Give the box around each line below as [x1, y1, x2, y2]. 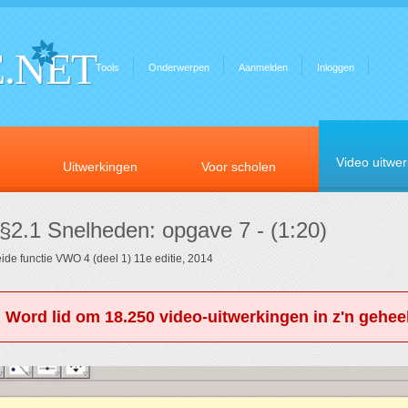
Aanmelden [239, 62, 288, 73]
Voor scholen [201, 159, 276, 174]
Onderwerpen [148, 62, 209, 73]
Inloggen [317, 62, 354, 73]
